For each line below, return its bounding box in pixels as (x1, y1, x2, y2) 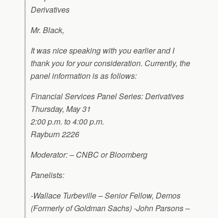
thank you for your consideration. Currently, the (31, 57, 190, 69)
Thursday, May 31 (31, 103, 91, 114)
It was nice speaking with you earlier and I (31, 45, 174, 56)
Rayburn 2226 (31, 128, 79, 140)
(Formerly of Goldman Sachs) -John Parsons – (31, 202, 190, 214)
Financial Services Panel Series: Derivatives (31, 91, 184, 102)
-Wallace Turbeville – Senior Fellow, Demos (31, 190, 181, 201)
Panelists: (31, 169, 64, 181)
